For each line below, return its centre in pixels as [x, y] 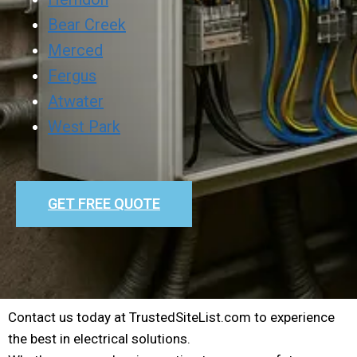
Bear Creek [87, 24]
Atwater [76, 101]
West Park [84, 126]
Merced [75, 50]
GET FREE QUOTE [104, 203]
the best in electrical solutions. [99, 338]
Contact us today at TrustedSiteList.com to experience [171, 317]
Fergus [72, 75]
